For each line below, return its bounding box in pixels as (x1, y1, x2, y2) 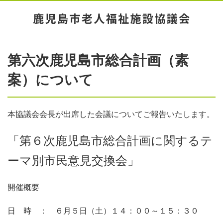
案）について (7, 71, 93, 88)
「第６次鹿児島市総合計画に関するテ (7, 133, 213, 148)
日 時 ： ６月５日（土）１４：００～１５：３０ (7, 206, 199, 216)
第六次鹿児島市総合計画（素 (7, 52, 189, 69)
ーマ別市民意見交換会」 (7, 153, 139, 168)
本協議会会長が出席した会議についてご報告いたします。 (7, 109, 215, 119)
